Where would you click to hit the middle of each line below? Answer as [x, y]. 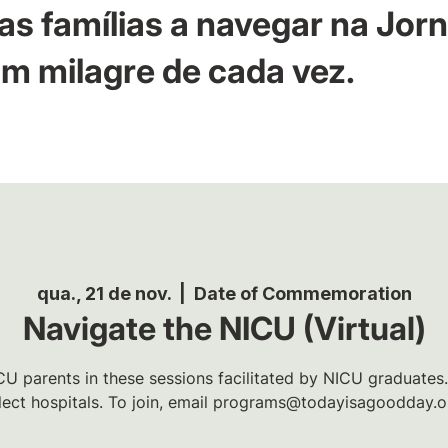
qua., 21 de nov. [103, 293]
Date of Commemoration [302, 293]
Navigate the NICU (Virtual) [224, 328]
